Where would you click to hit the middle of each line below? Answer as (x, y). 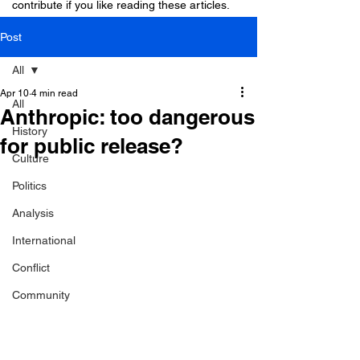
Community (41, 295)
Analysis (33, 213)
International (44, 240)
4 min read (55, 93)
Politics (29, 186)
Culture (31, 158)
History (30, 131)
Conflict (31, 268)
